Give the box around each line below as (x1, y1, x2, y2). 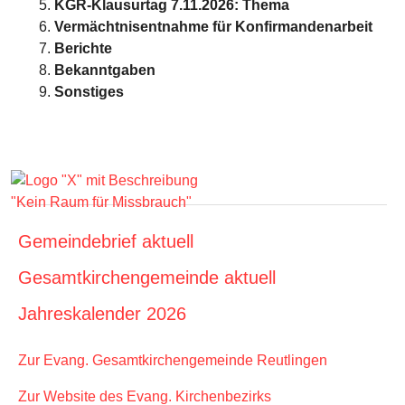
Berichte (54, 41, 112, 56)
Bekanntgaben (54, 62, 155, 78)
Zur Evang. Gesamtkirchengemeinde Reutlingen (18, 353, 327, 368)
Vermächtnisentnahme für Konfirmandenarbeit (54, 19, 372, 34)
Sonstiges (54, 84, 124, 99)
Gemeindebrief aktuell (18, 231, 193, 251)
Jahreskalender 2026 (18, 304, 186, 324)
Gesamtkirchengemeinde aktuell (18, 268, 276, 287)
